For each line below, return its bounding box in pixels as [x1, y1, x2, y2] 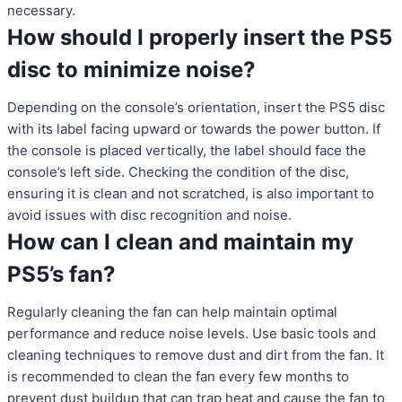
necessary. [7, 2, 75, 20]
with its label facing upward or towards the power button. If [7, 120, 380, 138]
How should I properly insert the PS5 [7, 24, 392, 51]
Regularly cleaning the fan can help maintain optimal [7, 303, 337, 321]
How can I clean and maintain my [7, 229, 354, 256]
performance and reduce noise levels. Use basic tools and [7, 325, 376, 343]
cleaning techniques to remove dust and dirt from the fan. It [7, 346, 384, 364]
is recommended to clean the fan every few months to [7, 368, 349, 386]
